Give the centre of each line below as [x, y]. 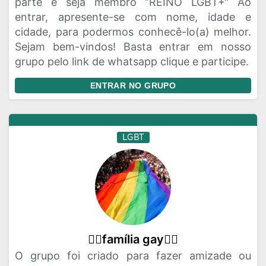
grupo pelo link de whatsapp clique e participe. [132, 61]
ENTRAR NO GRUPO [133, 85]
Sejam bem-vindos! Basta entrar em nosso [133, 47]
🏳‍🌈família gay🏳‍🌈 [133, 239]
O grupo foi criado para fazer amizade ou [133, 256]
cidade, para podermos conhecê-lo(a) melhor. [133, 32]
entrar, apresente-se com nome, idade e [133, 17]
